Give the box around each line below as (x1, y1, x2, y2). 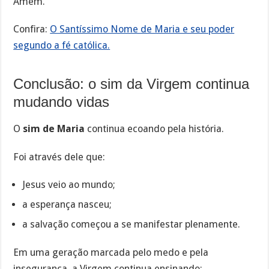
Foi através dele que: (13, 151, 106, 163)
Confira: (13, 23, 50, 35)
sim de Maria (23, 122, 85, 134)
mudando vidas (13, 94, 110, 110)
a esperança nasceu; (22, 198, 112, 210)
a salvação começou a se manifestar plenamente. (22, 218, 241, 230)
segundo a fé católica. (13, 40, 110, 52)
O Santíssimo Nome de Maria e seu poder (50, 23, 235, 35)
